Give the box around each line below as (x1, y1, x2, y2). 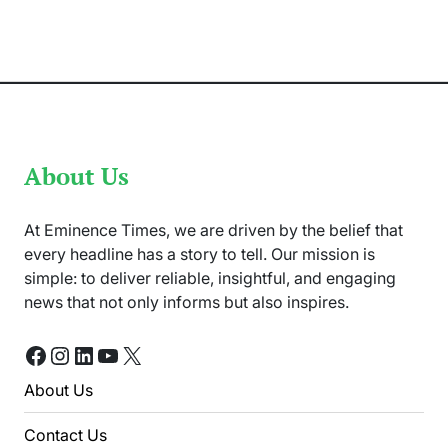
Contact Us (24, 424, 107, 445)
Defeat (209, 102, 247, 118)
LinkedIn (71, 339, 162, 369)
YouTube (95, 339, 190, 369)
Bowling (209, 12, 254, 28)
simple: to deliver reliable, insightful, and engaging (24, 267, 396, 288)
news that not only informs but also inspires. (24, 291, 349, 312)
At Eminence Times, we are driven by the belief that (24, 219, 403, 240)
